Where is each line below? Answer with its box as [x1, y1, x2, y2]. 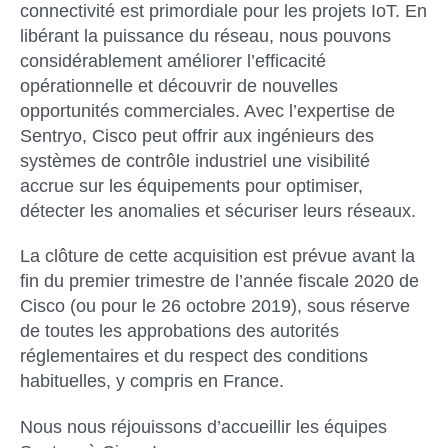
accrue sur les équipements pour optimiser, [20, 176, 363, 196]
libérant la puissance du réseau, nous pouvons [20, 26, 391, 46]
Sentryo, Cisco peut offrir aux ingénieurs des [20, 126, 374, 146]
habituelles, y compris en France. [20, 371, 284, 392]
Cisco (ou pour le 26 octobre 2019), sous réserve [20, 296, 410, 317]
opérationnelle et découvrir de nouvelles [20, 76, 338, 96]
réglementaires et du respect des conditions [20, 346, 368, 367]
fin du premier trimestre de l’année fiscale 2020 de [20, 271, 419, 292]
